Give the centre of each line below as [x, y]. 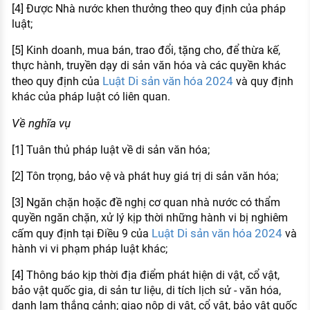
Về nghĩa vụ [41, 124]
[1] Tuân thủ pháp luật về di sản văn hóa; [110, 150]
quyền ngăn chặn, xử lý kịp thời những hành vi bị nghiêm [149, 218]
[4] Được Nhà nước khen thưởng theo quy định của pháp [148, 9]
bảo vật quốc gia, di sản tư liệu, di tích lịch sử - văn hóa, [146, 291]
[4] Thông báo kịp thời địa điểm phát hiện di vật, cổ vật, [145, 275]
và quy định [263, 82]
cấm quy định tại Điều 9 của [81, 234]
